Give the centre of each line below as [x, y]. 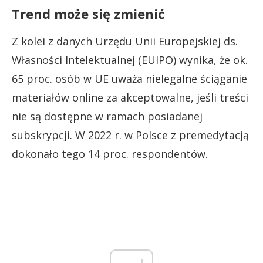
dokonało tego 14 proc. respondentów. [110, 154]
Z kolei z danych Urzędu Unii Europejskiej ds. [125, 41]
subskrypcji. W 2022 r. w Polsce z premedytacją [130, 135]
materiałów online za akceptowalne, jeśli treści [130, 97]
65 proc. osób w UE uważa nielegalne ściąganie [129, 78]
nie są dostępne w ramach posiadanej [107, 116]
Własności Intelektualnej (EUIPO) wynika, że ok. [130, 60]
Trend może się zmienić [88, 13]
